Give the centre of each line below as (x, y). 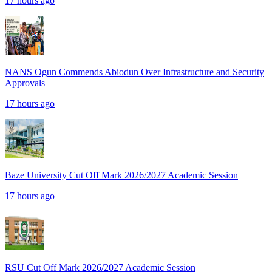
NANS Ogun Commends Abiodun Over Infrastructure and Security (134, 72)
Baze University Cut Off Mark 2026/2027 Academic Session (121, 175)
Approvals (25, 83)
